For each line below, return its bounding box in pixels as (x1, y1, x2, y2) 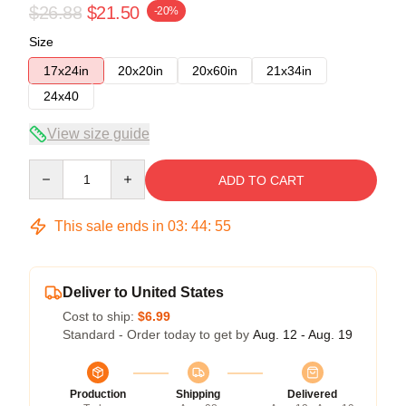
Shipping (176, 387, 220, 401)
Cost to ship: (63, 308, 138, 324)
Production (70, 387, 126, 401)
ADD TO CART (217, 172, 304, 188)
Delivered (287, 387, 337, 401)
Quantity (28, 159, 76, 175)
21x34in (266, 63, 312, 78)
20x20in (118, 63, 163, 78)
